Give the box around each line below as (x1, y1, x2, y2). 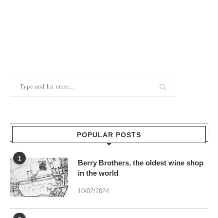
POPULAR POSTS (77, 130, 141, 139)
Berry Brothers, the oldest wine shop (78, 158, 203, 167)
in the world (78, 168, 118, 177)
